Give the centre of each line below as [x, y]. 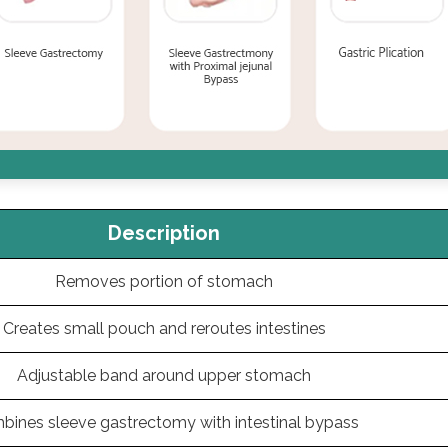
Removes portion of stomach [164, 281]
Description [164, 233]
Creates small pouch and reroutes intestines [164, 328]
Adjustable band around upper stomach [164, 375]
